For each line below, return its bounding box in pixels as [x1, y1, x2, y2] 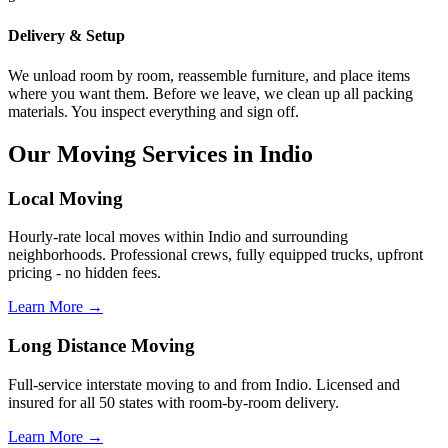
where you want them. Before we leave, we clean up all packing [8, 84, 413, 102]
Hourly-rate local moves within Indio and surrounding [8, 228, 348, 246]
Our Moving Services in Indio [8, 140, 313, 167]
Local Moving [8, 187, 123, 209]
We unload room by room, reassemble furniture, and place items [8, 66, 410, 84]
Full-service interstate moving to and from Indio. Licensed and [8, 375, 400, 393]
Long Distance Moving [8, 334, 195, 356]
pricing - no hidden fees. [8, 264, 161, 282]
